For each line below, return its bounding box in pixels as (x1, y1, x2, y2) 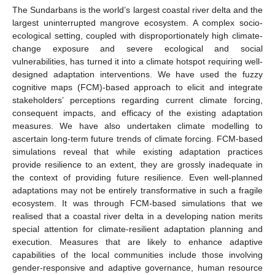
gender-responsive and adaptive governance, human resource (12, 262, 263, 273)
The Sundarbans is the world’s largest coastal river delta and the (12, 4, 263, 15)
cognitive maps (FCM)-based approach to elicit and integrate (12, 82, 263, 92)
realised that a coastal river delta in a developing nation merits (12, 211, 263, 221)
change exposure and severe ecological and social (12, 43, 263, 53)
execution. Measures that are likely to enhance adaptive (12, 236, 263, 247)
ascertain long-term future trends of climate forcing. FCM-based (12, 133, 263, 144)
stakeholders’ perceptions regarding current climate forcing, (12, 95, 263, 105)
